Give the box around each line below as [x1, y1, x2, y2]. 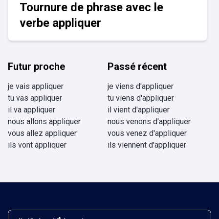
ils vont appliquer [8, 140, 66, 150]
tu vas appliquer [8, 93, 62, 103]
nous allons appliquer [8, 117, 81, 126]
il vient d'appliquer [108, 105, 170, 114]
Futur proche [8, 61, 65, 72]
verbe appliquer [20, 16, 101, 30]
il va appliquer [8, 105, 55, 114]
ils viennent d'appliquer [108, 140, 186, 150]
